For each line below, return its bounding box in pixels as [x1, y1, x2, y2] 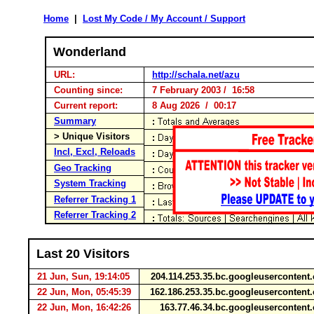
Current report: [48, 100, 123, 111]
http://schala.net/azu [152, 69, 240, 80]
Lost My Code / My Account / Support [83, 13, 245, 24]
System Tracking [54, 178, 126, 189]
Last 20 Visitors [36, 247, 130, 261]
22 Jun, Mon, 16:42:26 [32, 302, 137, 313]
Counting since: [48, 85, 128, 95]
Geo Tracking [54, 163, 111, 173]
